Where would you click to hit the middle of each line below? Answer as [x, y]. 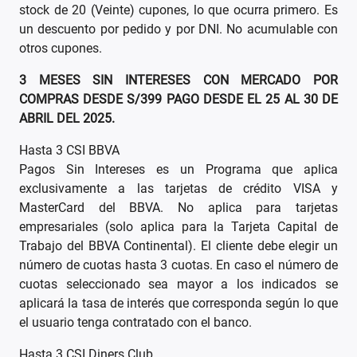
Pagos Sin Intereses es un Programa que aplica [178, 170]
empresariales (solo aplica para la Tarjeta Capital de [178, 227]
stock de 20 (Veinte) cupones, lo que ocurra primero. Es [178, 10]
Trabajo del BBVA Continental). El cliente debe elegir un [178, 246]
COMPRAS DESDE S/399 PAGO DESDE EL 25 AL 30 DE [178, 100]
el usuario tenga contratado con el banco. [135, 323]
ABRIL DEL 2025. [67, 119]
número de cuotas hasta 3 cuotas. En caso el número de [178, 265]
